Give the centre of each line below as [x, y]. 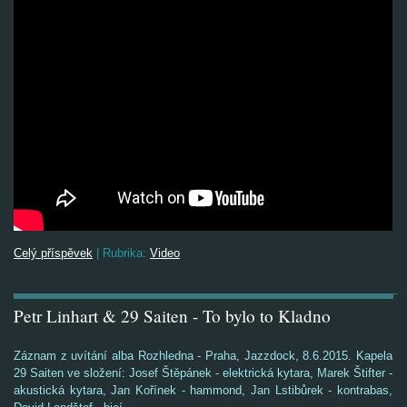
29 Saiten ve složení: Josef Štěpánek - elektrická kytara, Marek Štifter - [203, 373]
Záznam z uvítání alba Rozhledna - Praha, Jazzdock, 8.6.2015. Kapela [203, 356]
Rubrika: [124, 253]
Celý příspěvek [53, 253]
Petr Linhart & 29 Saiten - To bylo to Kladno [172, 316]
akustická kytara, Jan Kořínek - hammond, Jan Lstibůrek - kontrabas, [203, 390]
